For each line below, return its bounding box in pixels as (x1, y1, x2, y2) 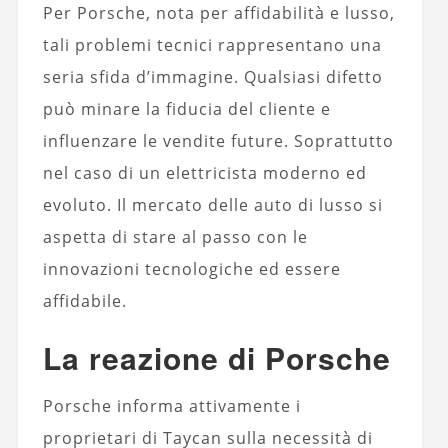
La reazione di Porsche (42, 336, 391, 380)
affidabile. (42, 290, 127, 313)
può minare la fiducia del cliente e (42, 98, 331, 121)
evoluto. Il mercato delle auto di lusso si (42, 194, 383, 217)
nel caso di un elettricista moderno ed (42, 162, 367, 185)
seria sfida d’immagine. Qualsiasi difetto (42, 66, 383, 89)
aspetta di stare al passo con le (42, 226, 308, 249)
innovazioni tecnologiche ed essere (42, 258, 341, 281)
